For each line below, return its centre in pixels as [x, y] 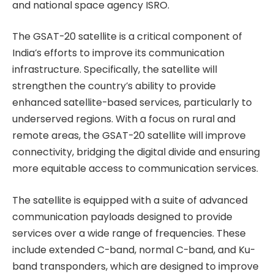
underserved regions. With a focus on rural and [124, 119]
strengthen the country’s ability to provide [114, 86]
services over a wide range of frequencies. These [129, 233]
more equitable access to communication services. [135, 169]
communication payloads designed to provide [122, 217]
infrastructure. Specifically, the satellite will [115, 70]
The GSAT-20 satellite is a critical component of [127, 37]
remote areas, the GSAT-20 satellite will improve [129, 136]
